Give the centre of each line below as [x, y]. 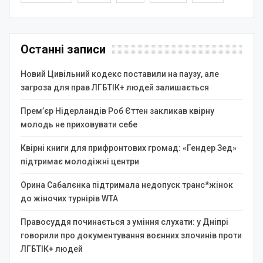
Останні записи [63, 49]
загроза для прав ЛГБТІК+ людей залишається [115, 87]
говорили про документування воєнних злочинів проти [131, 235]
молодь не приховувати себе [79, 124]
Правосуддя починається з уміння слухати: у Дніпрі [124, 222]
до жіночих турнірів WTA [69, 198]
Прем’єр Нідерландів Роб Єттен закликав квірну [117, 111]
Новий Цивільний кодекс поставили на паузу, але [120, 74]
